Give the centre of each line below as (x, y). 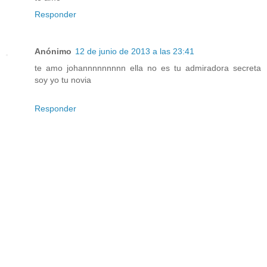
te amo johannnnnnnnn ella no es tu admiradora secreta (148, 68)
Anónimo (53, 51)
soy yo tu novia (63, 80)
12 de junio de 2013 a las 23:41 (135, 51)
